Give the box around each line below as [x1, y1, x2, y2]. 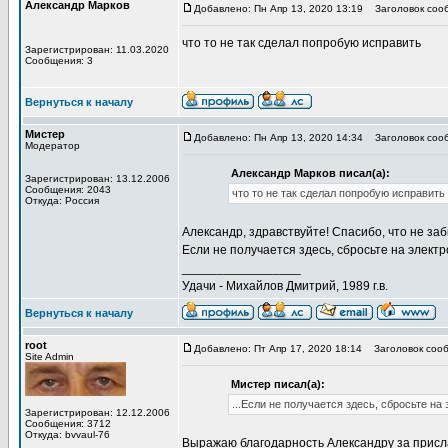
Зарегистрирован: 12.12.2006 [25, 407, 170, 418]
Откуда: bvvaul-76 [25, 429, 110, 440]
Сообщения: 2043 [25, 184, 111, 195]
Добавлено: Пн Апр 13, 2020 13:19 [194, 3, 363, 14]
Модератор [25, 140, 80, 151]
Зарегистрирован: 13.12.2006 [25, 173, 170, 184]
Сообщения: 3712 [25, 418, 111, 429]
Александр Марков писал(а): [231, 167, 390, 179]
